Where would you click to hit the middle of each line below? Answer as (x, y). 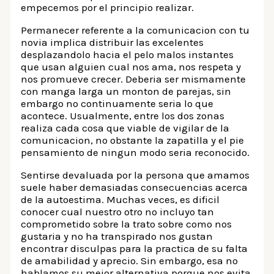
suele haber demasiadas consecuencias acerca (135, 187)
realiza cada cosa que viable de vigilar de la (125, 128)
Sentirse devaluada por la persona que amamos (135, 175)
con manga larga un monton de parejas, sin (126, 91)
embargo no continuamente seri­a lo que (117, 103)
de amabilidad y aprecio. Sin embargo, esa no (130, 260)
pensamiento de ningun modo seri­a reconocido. (135, 152)
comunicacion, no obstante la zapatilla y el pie (133, 140)
